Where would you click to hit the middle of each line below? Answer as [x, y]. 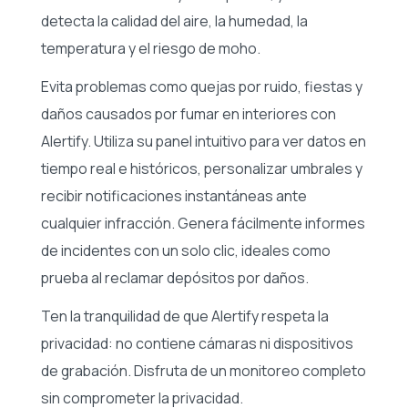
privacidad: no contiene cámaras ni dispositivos [197, 343]
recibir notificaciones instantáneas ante [174, 195]
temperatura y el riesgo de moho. [151, 48]
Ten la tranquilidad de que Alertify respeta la [185, 316]
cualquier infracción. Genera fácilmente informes [203, 223]
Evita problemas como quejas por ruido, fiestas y [202, 86]
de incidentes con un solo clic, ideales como [186, 250]
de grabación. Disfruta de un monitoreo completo [204, 370]
